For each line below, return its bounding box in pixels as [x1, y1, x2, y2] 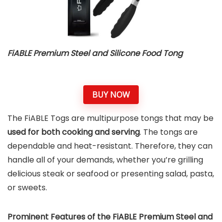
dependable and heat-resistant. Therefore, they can [7, 140, 213, 152]
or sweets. [7, 182, 47, 194]
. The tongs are [140, 126, 198, 138]
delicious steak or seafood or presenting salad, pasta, [7, 168, 214, 180]
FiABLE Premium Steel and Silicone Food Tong [7, 48, 183, 59]
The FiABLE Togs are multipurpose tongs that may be [7, 112, 214, 124]
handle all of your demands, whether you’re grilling [7, 154, 203, 166]
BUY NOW [92, 89, 130, 100]
